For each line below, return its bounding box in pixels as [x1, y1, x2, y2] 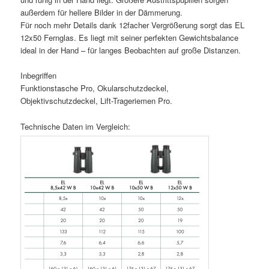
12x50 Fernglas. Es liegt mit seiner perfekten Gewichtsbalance [20, 32, 239, 44]
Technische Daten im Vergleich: [20, 120, 131, 132]
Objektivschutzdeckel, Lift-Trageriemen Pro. [20, 95, 173, 107]
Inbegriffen [20, 70, 57, 82]
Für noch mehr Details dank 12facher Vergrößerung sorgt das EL [20, 19, 245, 31]
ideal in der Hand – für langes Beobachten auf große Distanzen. [20, 44, 241, 56]
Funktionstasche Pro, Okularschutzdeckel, [20, 82, 169, 94]
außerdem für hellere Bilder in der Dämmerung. [20, 7, 183, 19]
